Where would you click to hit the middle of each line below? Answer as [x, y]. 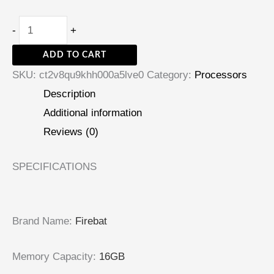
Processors [221, 75]
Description [69, 94]
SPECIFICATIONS [54, 166]
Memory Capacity [53, 257]
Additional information [93, 113]
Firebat [91, 221]
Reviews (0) [71, 132]
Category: [171, 75]
